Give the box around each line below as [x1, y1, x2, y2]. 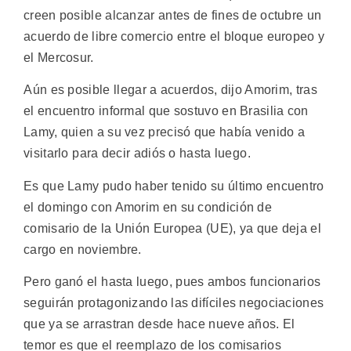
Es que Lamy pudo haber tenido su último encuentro [24, 179, 324, 193]
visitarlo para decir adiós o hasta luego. [24, 147, 251, 161]
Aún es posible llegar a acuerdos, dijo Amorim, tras [24, 83, 317, 97]
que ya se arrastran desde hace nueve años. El [24, 317, 295, 331]
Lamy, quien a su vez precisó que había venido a [24, 125, 306, 139]
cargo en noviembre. [24, 242, 142, 256]
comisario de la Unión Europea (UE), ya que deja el [24, 221, 321, 235]
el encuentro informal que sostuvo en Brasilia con [24, 104, 309, 118]
